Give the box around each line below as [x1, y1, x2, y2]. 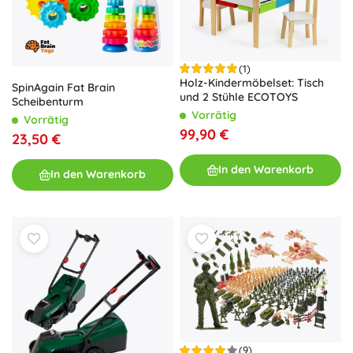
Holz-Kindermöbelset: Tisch [180, 75, 324, 90]
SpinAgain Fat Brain [12, 80, 115, 95]
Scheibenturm [12, 94, 84, 109]
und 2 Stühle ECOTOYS [180, 89, 298, 104]
